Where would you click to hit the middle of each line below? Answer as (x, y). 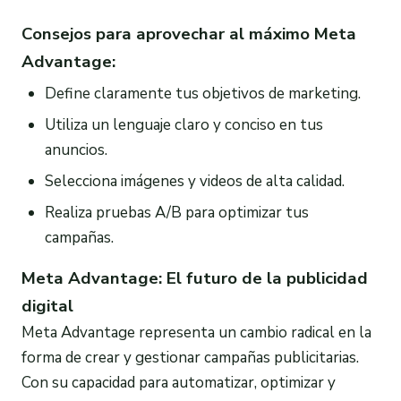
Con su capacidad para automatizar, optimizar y (179, 382)
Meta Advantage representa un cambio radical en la (196, 332)
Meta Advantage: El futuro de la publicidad (195, 278)
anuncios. (76, 150)
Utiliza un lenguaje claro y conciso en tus (183, 125)
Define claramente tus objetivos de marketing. (202, 94)
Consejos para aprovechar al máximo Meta (189, 34)
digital (47, 306)
